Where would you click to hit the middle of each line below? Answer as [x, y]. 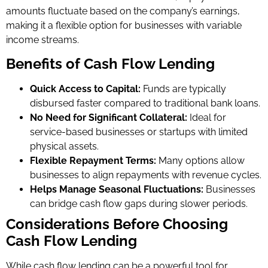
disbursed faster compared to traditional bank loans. [145, 103]
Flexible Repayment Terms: [93, 160]
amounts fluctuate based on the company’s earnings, [123, 11]
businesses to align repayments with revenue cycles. [146, 175]
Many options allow [200, 160]
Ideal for [207, 117]
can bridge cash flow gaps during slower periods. [139, 203]
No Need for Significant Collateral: [109, 117]
